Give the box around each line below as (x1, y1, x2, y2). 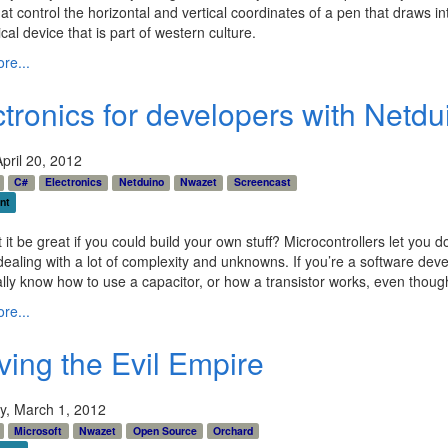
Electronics (44, 174, 102, 190)
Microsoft (14, 422, 63, 438)
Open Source (132, 422, 197, 438)
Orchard (213, 422, 254, 438)
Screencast (233, 174, 291, 190)
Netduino (118, 174, 164, 190)
